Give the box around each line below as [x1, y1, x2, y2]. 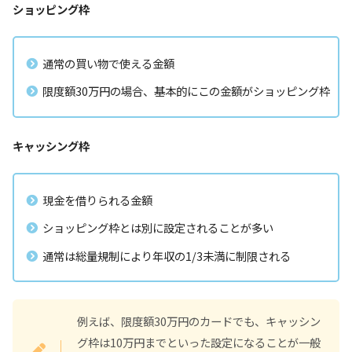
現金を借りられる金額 [42, 191, 152, 208]
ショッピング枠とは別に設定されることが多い [42, 219, 273, 236]
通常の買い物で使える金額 [42, 55, 174, 72]
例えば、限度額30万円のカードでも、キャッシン [77, 313, 321, 330]
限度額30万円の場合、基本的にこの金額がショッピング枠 [42, 82, 330, 100]
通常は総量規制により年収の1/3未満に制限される [42, 247, 291, 264]
